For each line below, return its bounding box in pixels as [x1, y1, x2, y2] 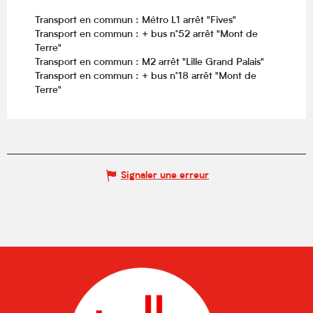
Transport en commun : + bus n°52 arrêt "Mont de [35, 29, 258, 41]
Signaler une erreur [121, 170, 209, 181]
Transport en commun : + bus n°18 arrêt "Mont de [35, 71, 256, 82]
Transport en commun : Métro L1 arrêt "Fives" [35, 15, 236, 27]
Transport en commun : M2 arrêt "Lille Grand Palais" [35, 57, 264, 68]
